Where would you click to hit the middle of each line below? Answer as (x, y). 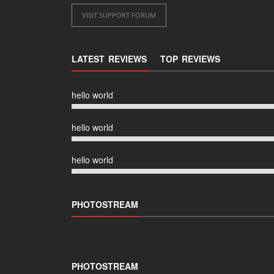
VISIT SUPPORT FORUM (119, 15)
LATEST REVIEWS (109, 59)
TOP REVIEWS (190, 59)
